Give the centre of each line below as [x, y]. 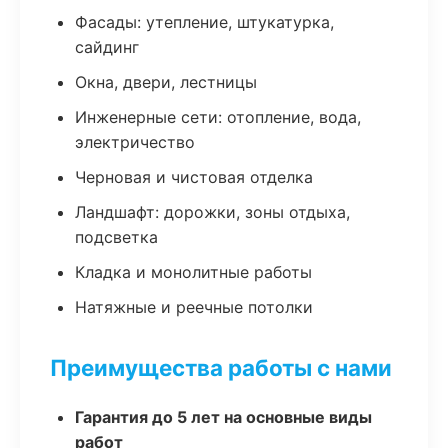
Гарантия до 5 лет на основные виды [223, 417]
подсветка [116, 237]
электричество [135, 142]
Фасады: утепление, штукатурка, [204, 22]
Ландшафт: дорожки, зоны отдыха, [212, 212]
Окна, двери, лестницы [166, 82]
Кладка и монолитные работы [193, 272]
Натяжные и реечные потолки [194, 307]
